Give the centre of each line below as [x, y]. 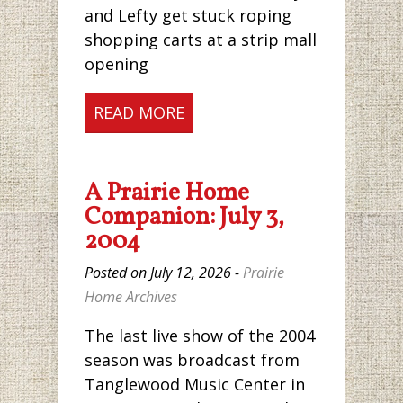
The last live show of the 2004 [200, 335]
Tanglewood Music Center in [195, 384]
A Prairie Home [167, 193]
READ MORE [139, 112]
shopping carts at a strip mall [201, 39]
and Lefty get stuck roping [188, 15]
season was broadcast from [192, 359]
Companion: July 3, [184, 217]
